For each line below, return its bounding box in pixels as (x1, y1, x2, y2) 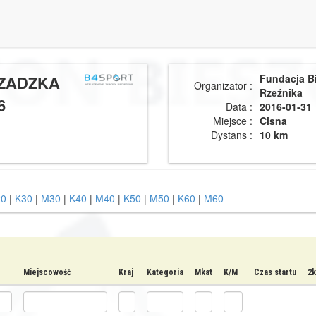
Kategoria (147, 267, 183, 277)
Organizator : (194, 78, 253, 92)
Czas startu (254, 267, 296, 277)
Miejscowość (23, 267, 71, 277)
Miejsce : (213, 114, 253, 128)
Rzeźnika (260, 85, 303, 99)
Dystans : (211, 128, 253, 142)
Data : (226, 99, 253, 114)
